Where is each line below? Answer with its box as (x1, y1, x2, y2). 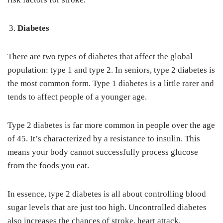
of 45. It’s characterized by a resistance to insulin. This (7, 134, 200, 144)
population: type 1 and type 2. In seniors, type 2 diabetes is (7, 65, 215, 75)
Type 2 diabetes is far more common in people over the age (7, 120, 215, 130)
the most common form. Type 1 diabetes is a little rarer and (7, 79, 214, 89)
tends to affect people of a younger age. (7, 92, 149, 102)
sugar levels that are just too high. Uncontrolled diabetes (7, 203, 207, 213)
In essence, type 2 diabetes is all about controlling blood (7, 189, 206, 199)
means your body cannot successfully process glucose (7, 147, 198, 157)
